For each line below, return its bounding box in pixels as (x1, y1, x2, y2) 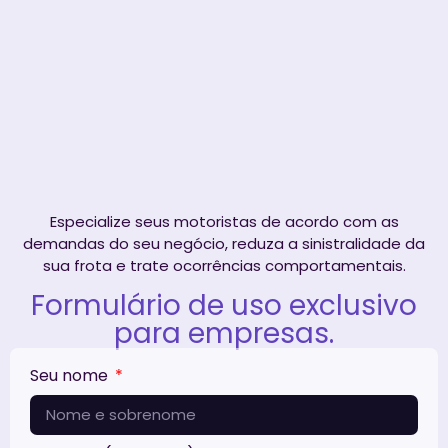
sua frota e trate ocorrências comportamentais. (42, 255, 406, 277)
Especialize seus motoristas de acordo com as (49, 211, 399, 233)
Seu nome (30, 363, 112, 387)
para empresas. (114, 313, 334, 353)
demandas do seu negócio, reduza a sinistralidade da (23, 233, 425, 255)
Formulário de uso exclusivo (31, 285, 417, 325)
